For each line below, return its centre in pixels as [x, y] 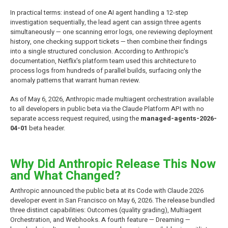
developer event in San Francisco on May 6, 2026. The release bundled [112, 200]
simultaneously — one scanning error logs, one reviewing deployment [111, 32]
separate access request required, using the [75, 118]
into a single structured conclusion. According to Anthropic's [99, 51]
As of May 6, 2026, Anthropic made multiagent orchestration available [112, 99]
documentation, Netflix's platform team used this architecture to [103, 61]
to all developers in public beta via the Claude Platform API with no [107, 108]
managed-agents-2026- [179, 118]
